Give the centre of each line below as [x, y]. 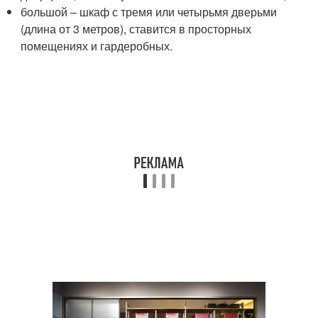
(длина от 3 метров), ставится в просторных [136, 28]
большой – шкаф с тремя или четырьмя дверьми [149, 11]
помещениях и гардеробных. [97, 45]
